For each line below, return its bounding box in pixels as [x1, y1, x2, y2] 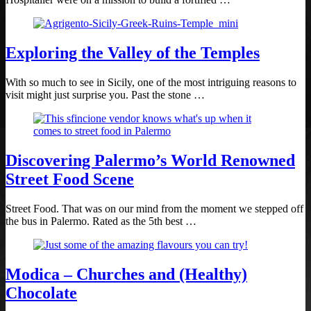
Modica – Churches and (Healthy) [6, 264, 247, 283]
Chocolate [6, 283, 77, 302]
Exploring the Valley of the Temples [6, 43, 260, 62]
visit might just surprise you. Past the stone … [6, 88, 205, 101]
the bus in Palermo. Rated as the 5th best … [6, 215, 196, 227]
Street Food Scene [6, 169, 134, 188]
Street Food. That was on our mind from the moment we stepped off [6, 202, 303, 215]
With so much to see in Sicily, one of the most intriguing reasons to [6, 76, 296, 88]
